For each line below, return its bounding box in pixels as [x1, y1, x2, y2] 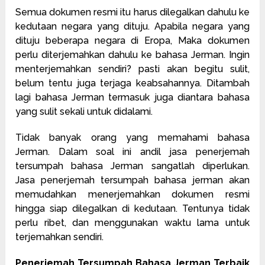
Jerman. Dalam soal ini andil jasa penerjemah [15, 146, 250, 157]
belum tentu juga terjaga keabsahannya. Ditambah [15, 77, 250, 89]
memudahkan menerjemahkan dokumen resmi [15, 188, 250, 200]
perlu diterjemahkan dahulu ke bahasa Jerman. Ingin [15, 49, 250, 60]
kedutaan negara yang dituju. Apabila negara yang [15, 20, 250, 32]
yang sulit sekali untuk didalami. [15, 105, 153, 117]
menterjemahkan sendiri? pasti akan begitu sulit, [15, 63, 250, 75]
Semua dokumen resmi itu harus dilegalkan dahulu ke [15, 6, 250, 18]
